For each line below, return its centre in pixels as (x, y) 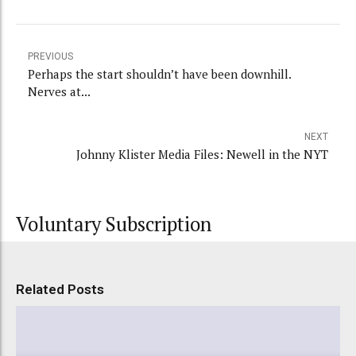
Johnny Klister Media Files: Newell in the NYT (277, 154)
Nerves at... (59, 91)
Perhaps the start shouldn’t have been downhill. (161, 74)
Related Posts (60, 289)
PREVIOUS (50, 56)
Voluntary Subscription (114, 224)
